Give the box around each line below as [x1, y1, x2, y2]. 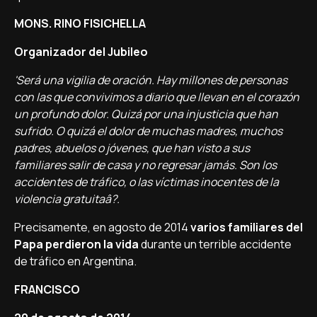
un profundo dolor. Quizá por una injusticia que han [14, 106, 278, 122]
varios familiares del [190, 219, 303, 235]
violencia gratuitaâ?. [14, 191, 120, 207]
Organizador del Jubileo [14, 44, 150, 59]
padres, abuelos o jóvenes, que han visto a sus [14, 140, 250, 156]
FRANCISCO [14, 282, 80, 297]
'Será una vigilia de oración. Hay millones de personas [14, 72, 287, 88]
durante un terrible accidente [141, 236, 292, 252]
